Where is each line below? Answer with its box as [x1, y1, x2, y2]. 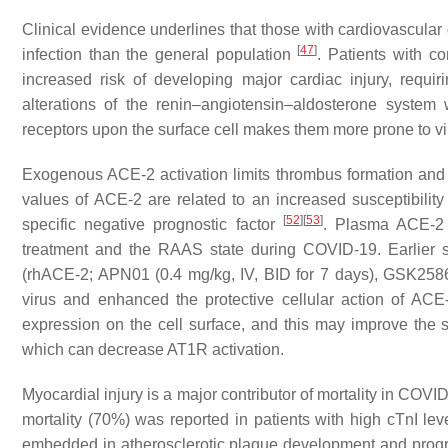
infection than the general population [22, 46, 298, 63]
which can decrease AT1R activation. [22, 341, 284, 358]
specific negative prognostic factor [22, 216, 283, 233]
